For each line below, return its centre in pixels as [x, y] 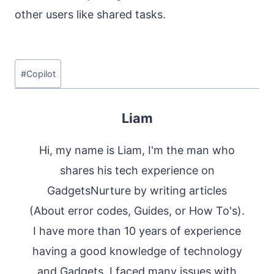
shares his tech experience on [137, 170]
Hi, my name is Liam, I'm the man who [137, 150]
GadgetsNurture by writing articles [137, 190]
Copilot [41, 74]
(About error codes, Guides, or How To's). [137, 210]
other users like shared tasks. [90, 15]
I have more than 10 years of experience [137, 231]
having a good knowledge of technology [137, 251]
